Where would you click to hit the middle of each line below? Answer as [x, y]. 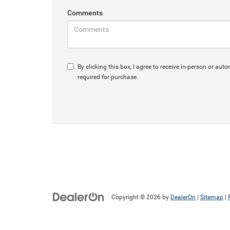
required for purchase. [108, 77]
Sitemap [212, 197]
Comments [85, 13]
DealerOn [183, 197]
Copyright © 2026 [137, 197]
